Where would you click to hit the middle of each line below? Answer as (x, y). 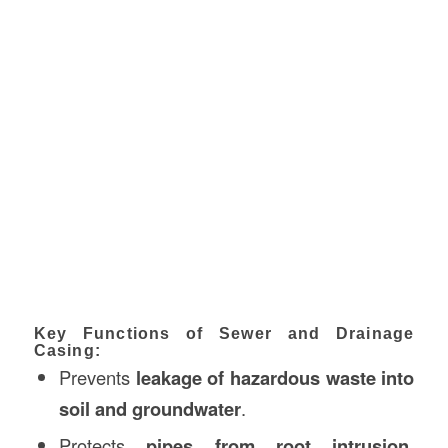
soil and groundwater (149, 408)
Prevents (97, 376)
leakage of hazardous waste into (275, 377)
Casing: (67, 350)
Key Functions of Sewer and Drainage (224, 333)
